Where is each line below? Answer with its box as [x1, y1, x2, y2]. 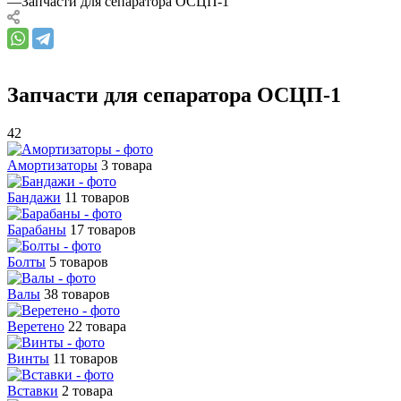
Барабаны [7, 221, 66, 237]
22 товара [68, 318, 126, 334]
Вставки [7, 382, 58, 398]
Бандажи [7, 189, 61, 205]
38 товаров [44, 286, 110, 302]
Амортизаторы [7, 157, 98, 173]
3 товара [101, 157, 152, 173]
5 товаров [49, 253, 108, 269]
